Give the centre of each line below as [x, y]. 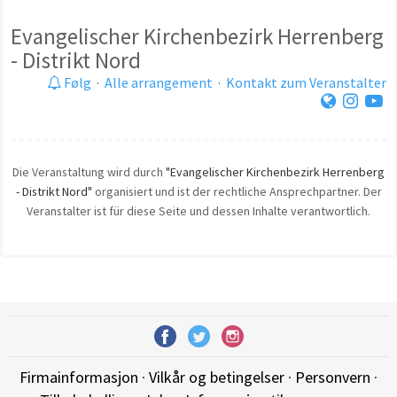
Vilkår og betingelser [217, 378]
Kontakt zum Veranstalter [306, 82]
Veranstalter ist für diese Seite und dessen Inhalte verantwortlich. [198, 210]
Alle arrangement [159, 82]
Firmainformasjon [79, 378]
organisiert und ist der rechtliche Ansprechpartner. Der [237, 191]
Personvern [333, 378]
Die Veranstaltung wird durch [89, 171]
